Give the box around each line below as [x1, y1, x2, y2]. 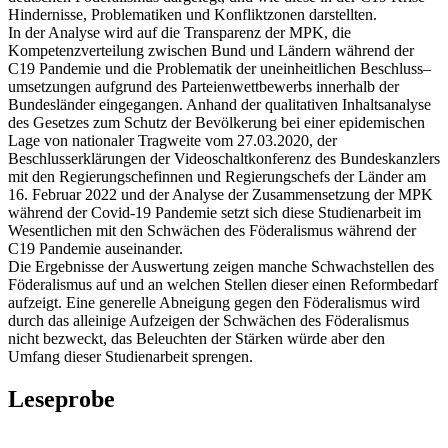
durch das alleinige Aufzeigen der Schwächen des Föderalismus [8, 311, 409, 329]
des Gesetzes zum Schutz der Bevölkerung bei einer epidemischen [8, 113, 425, 131]
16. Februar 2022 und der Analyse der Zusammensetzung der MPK [8, 185, 433, 203]
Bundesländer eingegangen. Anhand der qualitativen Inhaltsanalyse [8, 95, 431, 113]
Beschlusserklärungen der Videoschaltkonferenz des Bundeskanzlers [8, 149, 440, 167]
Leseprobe [8, 385, 115, 412]
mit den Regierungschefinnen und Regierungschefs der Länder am [8, 167, 426, 185]
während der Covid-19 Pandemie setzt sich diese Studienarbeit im [8, 203, 421, 221]
